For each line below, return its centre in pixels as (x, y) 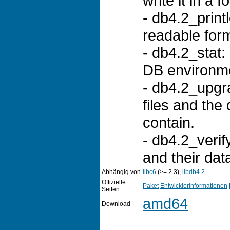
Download (116, 204)
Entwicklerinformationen (194, 186)
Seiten (111, 189)
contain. (169, 122)
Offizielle (114, 182)
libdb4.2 (194, 172)
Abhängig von (121, 172)
